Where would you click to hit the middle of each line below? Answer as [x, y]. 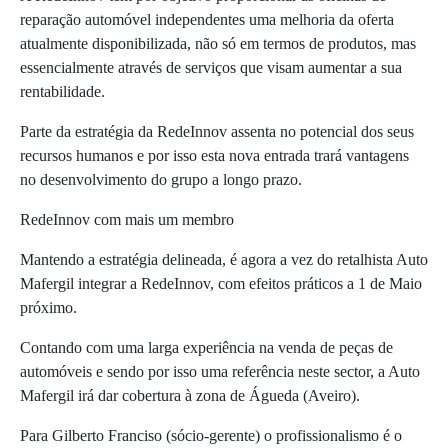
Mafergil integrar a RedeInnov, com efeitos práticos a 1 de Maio [221, 283]
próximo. [48, 307]
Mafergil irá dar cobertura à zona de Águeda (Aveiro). [190, 395]
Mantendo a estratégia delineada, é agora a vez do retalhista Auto [224, 259]
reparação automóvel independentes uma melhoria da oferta [207, 19]
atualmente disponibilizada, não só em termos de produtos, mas [218, 43]
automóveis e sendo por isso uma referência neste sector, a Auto [220, 371]
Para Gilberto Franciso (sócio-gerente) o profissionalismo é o [211, 435]
